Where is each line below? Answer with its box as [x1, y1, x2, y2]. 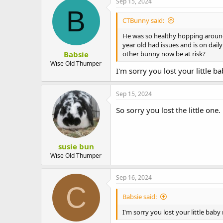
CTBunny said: [122, 16, 164, 25]
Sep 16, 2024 [116, 173, 152, 182]
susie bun [58, 141, 94, 151]
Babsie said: [122, 192, 157, 201]
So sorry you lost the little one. [116, 105, 221, 115]
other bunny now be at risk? [122, 49, 206, 58]
